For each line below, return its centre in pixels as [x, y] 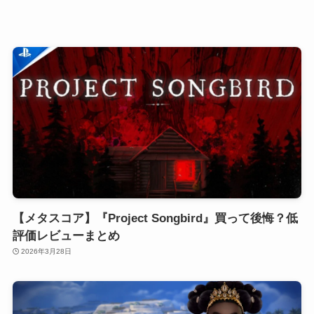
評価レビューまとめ [66, 236]
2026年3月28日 [47, 252]
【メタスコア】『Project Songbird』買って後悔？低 [155, 219]
